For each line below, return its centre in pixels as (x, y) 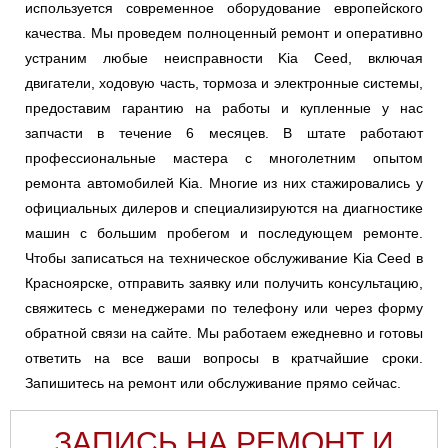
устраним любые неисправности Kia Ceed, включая (224, 58)
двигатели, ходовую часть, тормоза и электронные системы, (224, 83)
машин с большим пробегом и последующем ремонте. (224, 233)
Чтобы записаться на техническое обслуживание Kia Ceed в (224, 258)
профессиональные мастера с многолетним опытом (224, 158)
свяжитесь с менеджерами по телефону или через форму (224, 308)
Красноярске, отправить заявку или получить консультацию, (224, 283)
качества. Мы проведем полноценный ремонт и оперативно (224, 33)
